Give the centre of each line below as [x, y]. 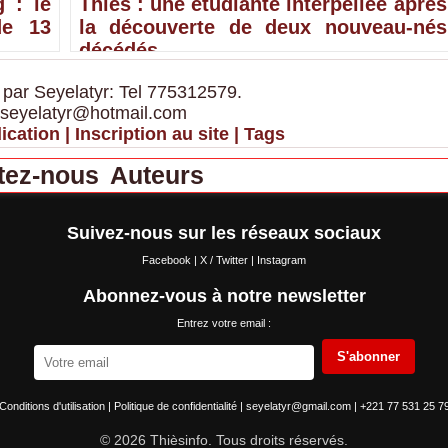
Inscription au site [151, 134]
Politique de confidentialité [176, 406]
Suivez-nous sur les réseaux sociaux [224, 233]
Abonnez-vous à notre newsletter [224, 296]
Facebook [168, 260]
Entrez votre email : [224, 323]
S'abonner [368, 357]
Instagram [281, 260]
